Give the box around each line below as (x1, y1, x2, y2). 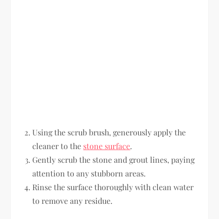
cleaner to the (32, 140, 84, 151)
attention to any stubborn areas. (32, 168, 146, 178)
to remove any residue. (32, 195, 113, 206)
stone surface (83, 140, 131, 151)
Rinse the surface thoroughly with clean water (32, 181, 194, 192)
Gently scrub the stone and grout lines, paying (32, 154, 195, 165)
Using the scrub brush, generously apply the (32, 127, 186, 137)
